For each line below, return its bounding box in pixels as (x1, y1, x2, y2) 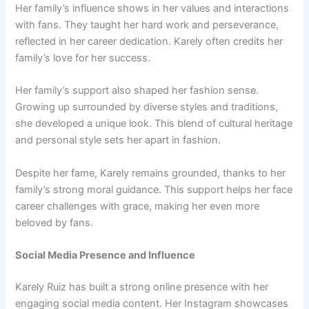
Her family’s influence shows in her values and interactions (15, 2, 290, 15)
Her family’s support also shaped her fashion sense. (15, 84, 259, 97)
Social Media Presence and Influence (15, 249, 196, 262)
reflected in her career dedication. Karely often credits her (15, 35, 283, 48)
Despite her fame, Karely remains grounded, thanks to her (15, 166, 286, 179)
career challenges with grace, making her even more (15, 199, 260, 212)
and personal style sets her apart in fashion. (15, 134, 221, 147)
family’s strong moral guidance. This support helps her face (15, 183, 293, 196)
